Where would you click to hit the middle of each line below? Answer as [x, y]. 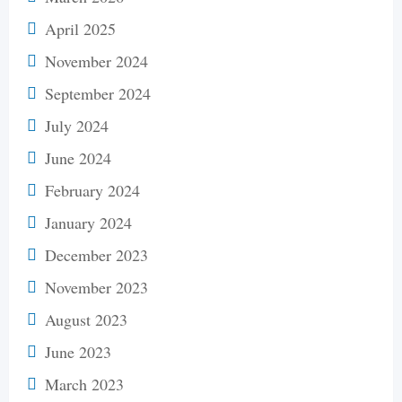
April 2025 [80, 28]
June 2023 [78, 351]
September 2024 [98, 93]
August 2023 [86, 319]
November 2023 [96, 287]
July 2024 [77, 125]
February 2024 [92, 190]
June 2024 [78, 157]
